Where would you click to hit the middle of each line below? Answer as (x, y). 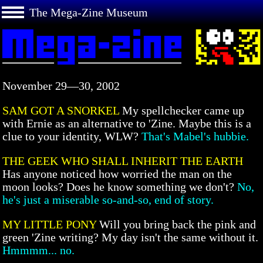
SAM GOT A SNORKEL (62, 110)
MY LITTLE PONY (51, 224)
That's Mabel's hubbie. (195, 136)
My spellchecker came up (183, 110)
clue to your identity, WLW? (70, 136)
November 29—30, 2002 (61, 85)
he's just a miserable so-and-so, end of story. (108, 199)
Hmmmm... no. (38, 250)
